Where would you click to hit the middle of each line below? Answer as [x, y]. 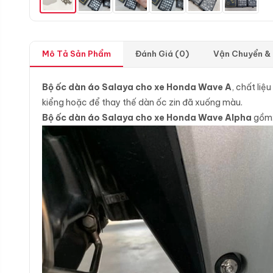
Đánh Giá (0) [162, 54]
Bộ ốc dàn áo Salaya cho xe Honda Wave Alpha [147, 118]
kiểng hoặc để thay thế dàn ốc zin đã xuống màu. [142, 102]
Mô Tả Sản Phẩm [76, 54]
